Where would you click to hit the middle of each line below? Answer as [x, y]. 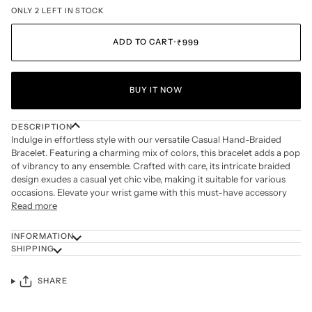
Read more [34, 205]
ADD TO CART [143, 42]
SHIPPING [33, 248]
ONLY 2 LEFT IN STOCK [58, 11]
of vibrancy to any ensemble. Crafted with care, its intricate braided [151, 165]
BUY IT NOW [156, 90]
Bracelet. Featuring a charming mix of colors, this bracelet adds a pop [156, 152]
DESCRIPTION [42, 126]
